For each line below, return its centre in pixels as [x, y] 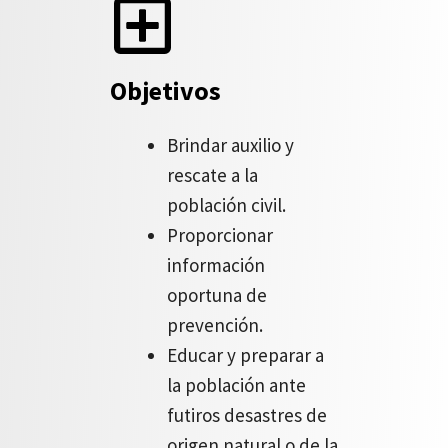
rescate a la [212, 175]
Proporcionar [220, 235]
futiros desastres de [247, 415]
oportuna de [217, 295]
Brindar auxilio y [230, 145]
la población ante [236, 385]
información [216, 265]
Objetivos [165, 90]
